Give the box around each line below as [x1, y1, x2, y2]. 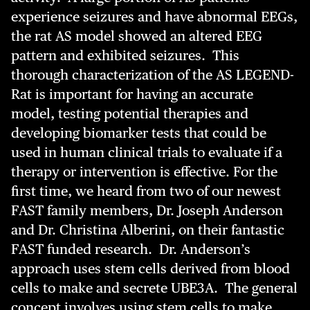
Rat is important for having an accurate [11, 86, 253, 102]
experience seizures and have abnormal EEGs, [11, 8, 298, 25]
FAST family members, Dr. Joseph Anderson [11, 202, 283, 219]
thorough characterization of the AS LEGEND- [11, 66, 294, 83]
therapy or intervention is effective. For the [11, 163, 277, 180]
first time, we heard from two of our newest [11, 183, 281, 199]
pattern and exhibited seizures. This [11, 47, 239, 64]
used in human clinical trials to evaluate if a [11, 144, 282, 161]
